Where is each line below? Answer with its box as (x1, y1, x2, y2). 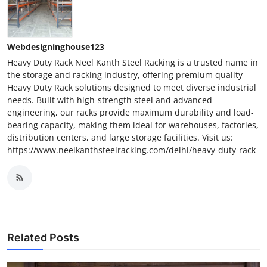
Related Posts (7, 231, 79, 244)
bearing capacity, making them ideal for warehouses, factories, (7, 119, 259, 131)
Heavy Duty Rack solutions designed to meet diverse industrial (7, 81, 256, 93)
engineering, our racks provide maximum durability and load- (7, 106, 254, 118)
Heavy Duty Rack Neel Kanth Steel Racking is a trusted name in (7, 56, 258, 68)
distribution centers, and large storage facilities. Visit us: (7, 131, 233, 143)
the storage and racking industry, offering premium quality (7, 69, 243, 80)
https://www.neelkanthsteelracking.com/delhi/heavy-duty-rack (7, 144, 256, 156)
